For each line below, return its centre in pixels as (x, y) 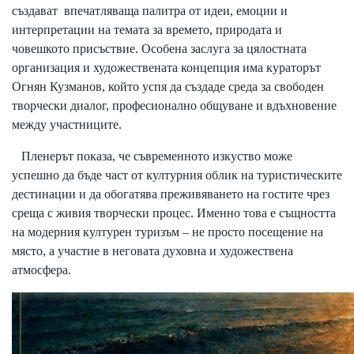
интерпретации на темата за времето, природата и (147, 29)
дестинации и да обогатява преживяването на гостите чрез (171, 194)
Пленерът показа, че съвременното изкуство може (152, 156)
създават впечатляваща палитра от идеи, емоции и (150, 10)
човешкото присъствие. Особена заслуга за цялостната (159, 48)
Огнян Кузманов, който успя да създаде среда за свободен (168, 86)
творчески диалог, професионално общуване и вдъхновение (174, 105)
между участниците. (67, 124)
